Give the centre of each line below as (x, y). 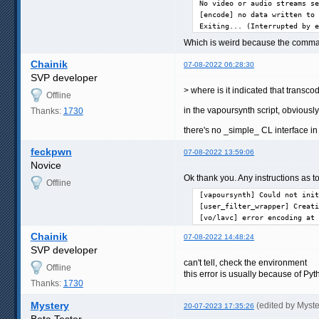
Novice (46, 166)
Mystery (49, 305)
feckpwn (51, 152)
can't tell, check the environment (245, 262)
